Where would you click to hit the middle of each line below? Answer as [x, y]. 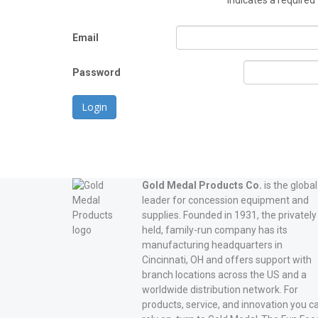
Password [97, 72]
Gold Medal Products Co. [202, 185]
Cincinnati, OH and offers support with [226, 260]
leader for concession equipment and [225, 200]
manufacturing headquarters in [212, 245]
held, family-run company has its [214, 230]
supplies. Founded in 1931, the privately [229, 215]
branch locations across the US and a [224, 275]
